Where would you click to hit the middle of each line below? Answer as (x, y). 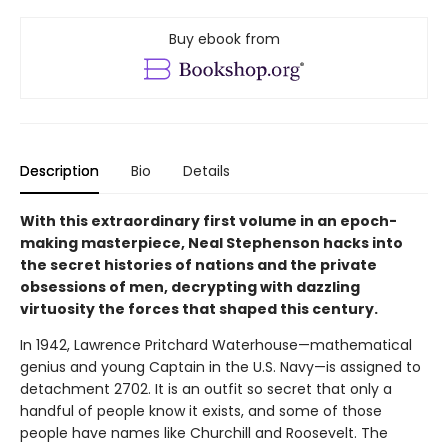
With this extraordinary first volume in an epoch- (208, 221)
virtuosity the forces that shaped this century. (199, 309)
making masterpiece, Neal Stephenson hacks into (211, 243)
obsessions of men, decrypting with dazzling (190, 287)
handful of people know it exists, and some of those (201, 411)
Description (59, 171)
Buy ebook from (224, 39)
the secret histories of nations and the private (198, 265)
